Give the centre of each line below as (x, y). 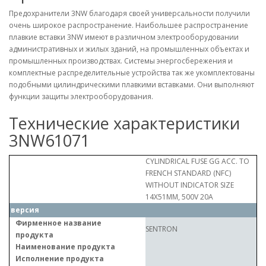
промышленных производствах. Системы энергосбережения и (121, 61)
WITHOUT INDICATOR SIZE (190, 185)
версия (25, 210)
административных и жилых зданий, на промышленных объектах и (129, 49)
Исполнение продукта (60, 259)
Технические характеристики (124, 123)
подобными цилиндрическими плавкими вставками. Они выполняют (132, 85)
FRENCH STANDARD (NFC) (188, 173)
